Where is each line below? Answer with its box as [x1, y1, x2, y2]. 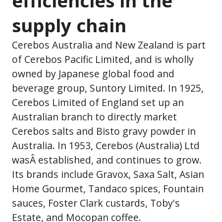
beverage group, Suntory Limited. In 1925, [12, 81, 204, 95]
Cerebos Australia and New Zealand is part [12, 38, 206, 52]
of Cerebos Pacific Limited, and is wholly [12, 52, 194, 66]
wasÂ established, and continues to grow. [12, 153, 202, 166]
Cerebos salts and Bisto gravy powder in [12, 124, 196, 138]
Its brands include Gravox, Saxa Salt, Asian [12, 167, 204, 181]
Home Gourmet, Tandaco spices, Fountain [12, 181, 204, 195]
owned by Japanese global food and [12, 66, 174, 80]
